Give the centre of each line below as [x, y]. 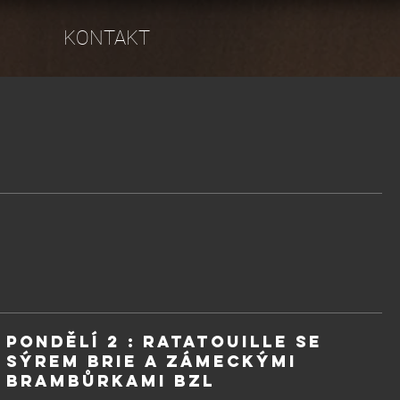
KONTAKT [107, 38]
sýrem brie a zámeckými [151, 361]
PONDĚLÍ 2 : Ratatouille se [164, 342]
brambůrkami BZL [110, 381]
